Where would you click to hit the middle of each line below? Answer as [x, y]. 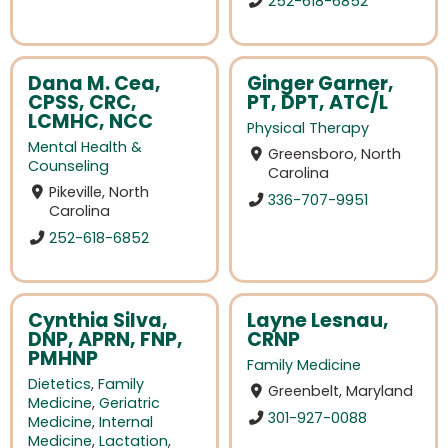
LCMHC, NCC [90, 122]
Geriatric [129, 403]
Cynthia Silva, [98, 320]
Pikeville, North [99, 192]
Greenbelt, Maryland [341, 391]
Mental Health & [85, 147]
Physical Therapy [308, 128]
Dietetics [59, 384]
